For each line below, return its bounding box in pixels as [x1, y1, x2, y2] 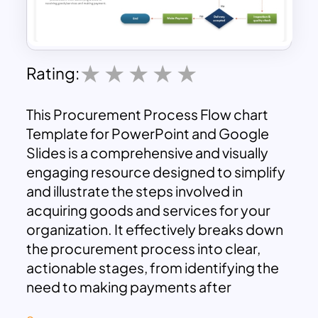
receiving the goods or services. [26, 297, 235, 315]
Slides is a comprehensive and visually [26, 144, 269, 162]
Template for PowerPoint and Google [26, 125, 270, 143]
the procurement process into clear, [26, 240, 261, 258]
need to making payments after [26, 278, 232, 296]
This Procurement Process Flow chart [26, 106, 269, 124]
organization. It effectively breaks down [26, 221, 284, 238]
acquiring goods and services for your [26, 202, 271, 219]
